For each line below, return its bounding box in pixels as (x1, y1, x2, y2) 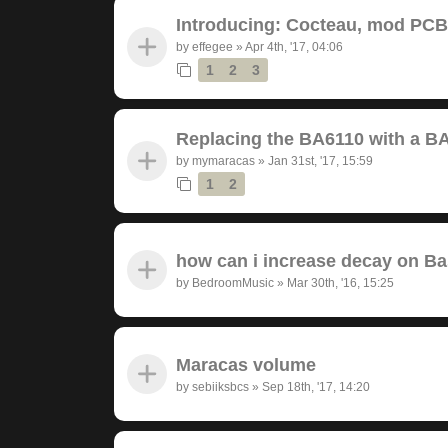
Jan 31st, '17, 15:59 (268, 153, 373, 168)
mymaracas (192, 153, 255, 168)
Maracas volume (176, 354, 316, 375)
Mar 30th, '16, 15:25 (287, 275, 394, 290)
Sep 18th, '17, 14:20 (262, 379, 370, 394)
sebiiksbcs (192, 379, 249, 394)
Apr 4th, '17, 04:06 (245, 39, 343, 54)
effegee (192, 39, 233, 54)
